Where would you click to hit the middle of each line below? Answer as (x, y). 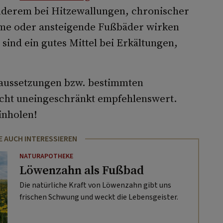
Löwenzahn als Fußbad (81, 170)
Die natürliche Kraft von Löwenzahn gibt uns (95, 185)
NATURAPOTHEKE (46, 156)
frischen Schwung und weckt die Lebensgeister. (99, 197)
